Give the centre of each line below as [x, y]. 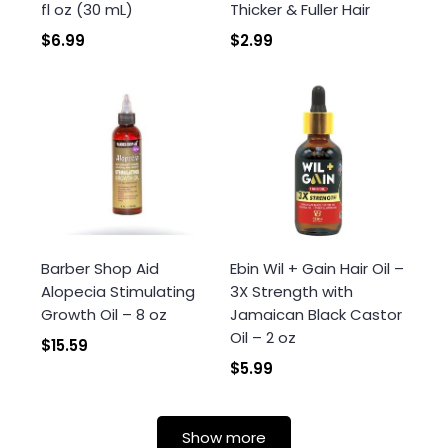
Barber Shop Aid [100, 269]
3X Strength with [291, 292]
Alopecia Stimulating [118, 292]
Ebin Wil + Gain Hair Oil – [317, 269]
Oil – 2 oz [263, 338]
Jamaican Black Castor [316, 315]
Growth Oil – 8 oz [104, 315]
